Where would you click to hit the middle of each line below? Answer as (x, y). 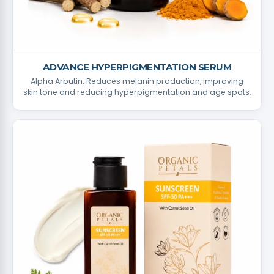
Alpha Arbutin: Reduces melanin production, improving (137, 81)
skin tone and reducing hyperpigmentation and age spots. (137, 92)
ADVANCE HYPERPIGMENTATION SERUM (137, 67)
